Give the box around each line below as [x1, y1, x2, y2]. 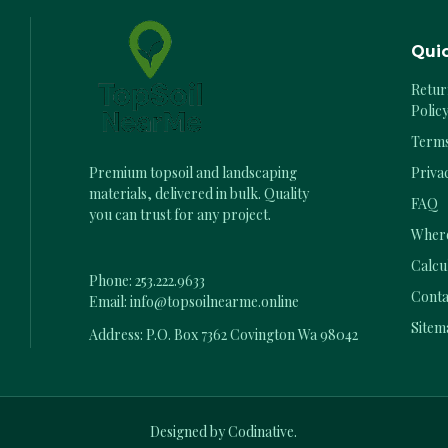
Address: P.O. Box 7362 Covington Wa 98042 [89, 325, 359, 345]
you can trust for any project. [89, 205, 272, 225]
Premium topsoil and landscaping [89, 163, 298, 183]
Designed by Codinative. [150, 421, 298, 441]
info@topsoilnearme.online [130, 292, 300, 312]
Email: [89, 292, 131, 312]
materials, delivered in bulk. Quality [89, 184, 310, 204]
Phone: [89, 271, 136, 291]
